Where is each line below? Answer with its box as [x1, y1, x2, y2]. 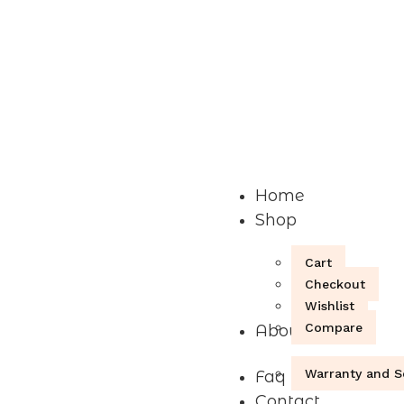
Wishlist [305, 298, 355, 313]
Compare [305, 319, 363, 335]
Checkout [305, 276, 366, 291]
